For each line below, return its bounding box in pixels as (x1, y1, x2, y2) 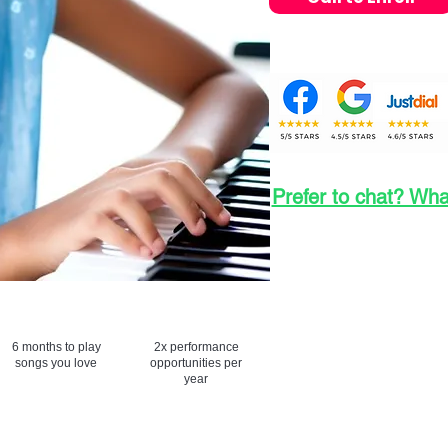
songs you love (15, 356, 97, 370)
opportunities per (150, 356, 242, 370)
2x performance (153, 340, 239, 354)
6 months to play (11, 340, 101, 354)
